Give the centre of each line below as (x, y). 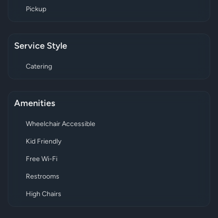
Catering (39, 67)
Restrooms (43, 177)
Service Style (41, 46)
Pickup (36, 9)
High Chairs (44, 194)
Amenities (35, 104)
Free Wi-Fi (42, 159)
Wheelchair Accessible (61, 124)
